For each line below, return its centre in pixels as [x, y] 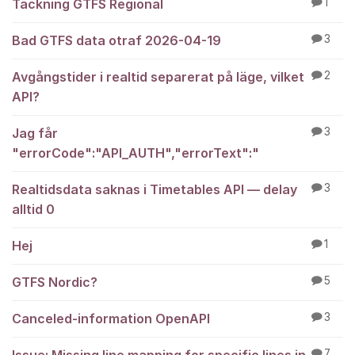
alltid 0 [33, 209]
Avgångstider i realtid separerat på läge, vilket [158, 77]
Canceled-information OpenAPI [111, 319]
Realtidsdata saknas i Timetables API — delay [155, 189]
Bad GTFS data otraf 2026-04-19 [116, 40]
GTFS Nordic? [55, 282]
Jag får [35, 133]
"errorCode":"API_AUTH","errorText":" [136, 153]
